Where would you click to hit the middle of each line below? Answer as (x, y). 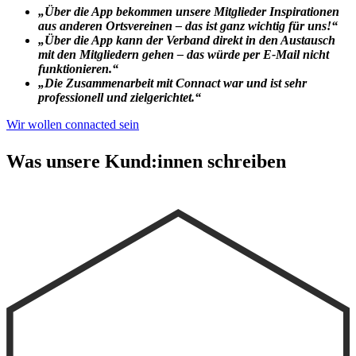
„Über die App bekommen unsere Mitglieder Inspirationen (189, 11)
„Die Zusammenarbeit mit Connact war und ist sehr (172, 83)
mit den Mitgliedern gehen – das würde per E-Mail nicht (184, 54)
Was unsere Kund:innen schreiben (146, 161)
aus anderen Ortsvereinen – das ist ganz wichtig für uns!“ (188, 25)
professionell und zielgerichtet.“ (120, 97)
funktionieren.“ (78, 68)
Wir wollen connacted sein (73, 124)
